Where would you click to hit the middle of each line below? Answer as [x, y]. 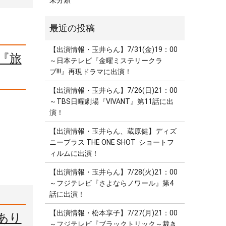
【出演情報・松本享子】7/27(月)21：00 [114, 213]
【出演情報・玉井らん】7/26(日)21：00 [114, 91]
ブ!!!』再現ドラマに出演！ [91, 72]
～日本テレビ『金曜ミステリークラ [106, 61]
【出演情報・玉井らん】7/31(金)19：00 [114, 50]
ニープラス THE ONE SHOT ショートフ [112, 143]
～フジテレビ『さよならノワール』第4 [112, 183]
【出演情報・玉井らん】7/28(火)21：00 [114, 172]
